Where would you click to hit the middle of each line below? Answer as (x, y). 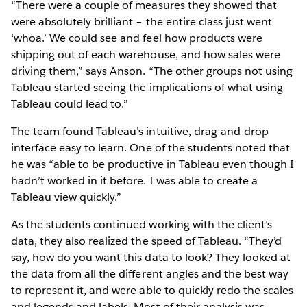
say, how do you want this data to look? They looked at (151, 258)
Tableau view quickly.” (66, 197)
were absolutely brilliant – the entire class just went (142, 22)
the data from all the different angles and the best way (150, 274)
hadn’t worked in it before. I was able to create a (134, 181)
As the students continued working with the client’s (142, 225)
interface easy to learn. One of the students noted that (151, 148)
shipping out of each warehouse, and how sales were (146, 55)
